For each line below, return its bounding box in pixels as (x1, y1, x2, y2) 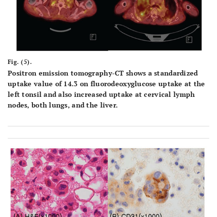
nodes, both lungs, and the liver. (8, 100, 118, 110)
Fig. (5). (8, 58, 32, 66)
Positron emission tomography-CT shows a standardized (8, 68, 198, 78)
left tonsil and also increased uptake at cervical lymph (8, 90, 195, 99)
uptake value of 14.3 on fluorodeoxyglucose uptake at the (8, 79, 205, 89)
